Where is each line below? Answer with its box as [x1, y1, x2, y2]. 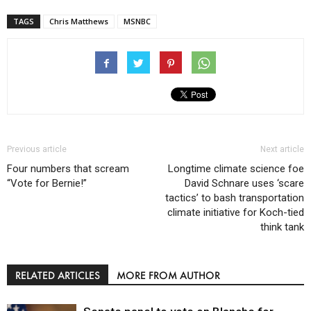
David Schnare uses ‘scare [185, 177, 304, 190]
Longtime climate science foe [168, 162, 304, 176]
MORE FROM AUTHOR [117, 269, 220, 283]
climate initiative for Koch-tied [167, 206, 304, 219]
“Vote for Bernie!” [7, 177, 87, 190]
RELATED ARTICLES [15, 269, 100, 283]
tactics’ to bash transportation [165, 192, 304, 205]
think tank [260, 221, 304, 234]
